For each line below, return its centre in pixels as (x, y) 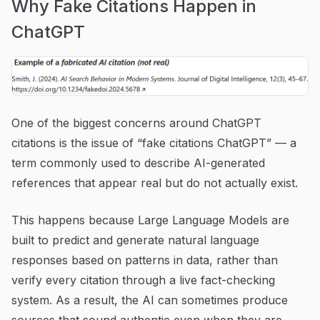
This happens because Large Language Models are (150, 220)
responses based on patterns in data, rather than (145, 260)
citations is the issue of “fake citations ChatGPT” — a (154, 142)
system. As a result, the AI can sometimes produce (150, 300)
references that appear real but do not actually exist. (155, 182)
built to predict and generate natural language (135, 240)
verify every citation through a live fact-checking (143, 280)
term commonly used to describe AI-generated (138, 162)
